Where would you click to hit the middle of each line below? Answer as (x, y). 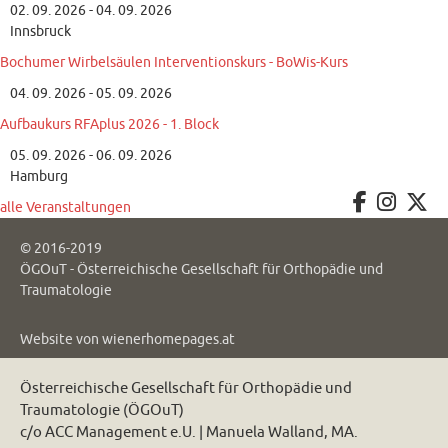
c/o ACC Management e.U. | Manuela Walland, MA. (189, 433)
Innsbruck (40, 32)
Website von (61, 340)
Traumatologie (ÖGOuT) (102, 411)
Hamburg (39, 177)
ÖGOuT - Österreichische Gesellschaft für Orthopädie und (201, 270)
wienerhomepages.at (168, 340)
